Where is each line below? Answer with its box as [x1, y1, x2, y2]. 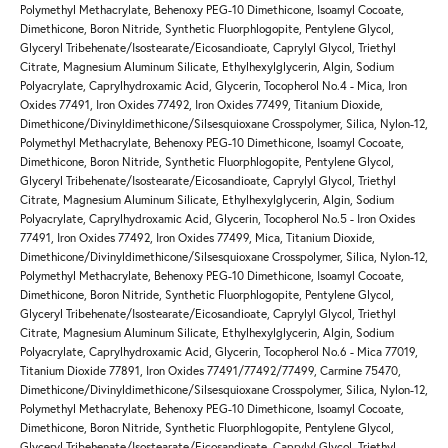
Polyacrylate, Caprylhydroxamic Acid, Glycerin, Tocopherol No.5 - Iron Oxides [20, 211, 415, 227]
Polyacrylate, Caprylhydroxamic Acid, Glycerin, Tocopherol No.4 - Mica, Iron [20, 78, 407, 94]
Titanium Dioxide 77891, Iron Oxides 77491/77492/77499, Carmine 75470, [20, 363, 401, 379]
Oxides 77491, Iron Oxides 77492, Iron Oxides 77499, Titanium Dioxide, [20, 97, 383, 113]
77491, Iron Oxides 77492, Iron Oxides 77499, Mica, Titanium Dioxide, [20, 230, 375, 246]
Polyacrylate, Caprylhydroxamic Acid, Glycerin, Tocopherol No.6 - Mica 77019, [20, 344, 418, 360]
